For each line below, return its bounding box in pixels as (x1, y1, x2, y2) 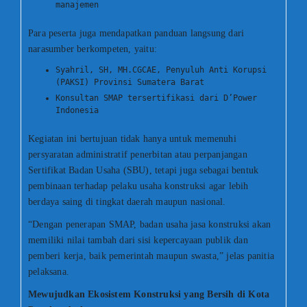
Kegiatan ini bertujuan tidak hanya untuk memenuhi (28, 134, 236, 145)
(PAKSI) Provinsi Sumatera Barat (56, 77, 204, 88)
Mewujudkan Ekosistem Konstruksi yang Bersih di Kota (28, 289, 270, 300)
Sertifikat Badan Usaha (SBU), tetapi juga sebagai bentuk (28, 165, 259, 176)
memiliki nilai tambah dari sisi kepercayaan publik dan (28, 235, 248, 246)
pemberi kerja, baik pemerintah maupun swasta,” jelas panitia (28, 251, 275, 262)
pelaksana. (28, 267, 70, 278)
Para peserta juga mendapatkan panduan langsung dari (28, 28, 245, 39)
